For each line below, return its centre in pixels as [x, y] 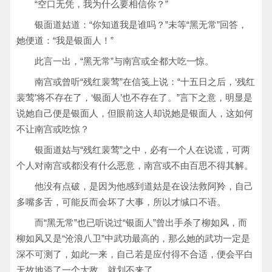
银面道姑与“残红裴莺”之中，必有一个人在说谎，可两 [142, 150]
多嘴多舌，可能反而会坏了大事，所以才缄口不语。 [121, 202]
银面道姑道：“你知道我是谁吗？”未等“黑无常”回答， [141, 25]
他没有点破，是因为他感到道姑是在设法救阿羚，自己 [144, 186]
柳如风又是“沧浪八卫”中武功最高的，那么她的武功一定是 [133, 238]
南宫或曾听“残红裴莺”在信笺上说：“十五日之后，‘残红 [145, 82]
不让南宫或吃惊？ [53, 129]
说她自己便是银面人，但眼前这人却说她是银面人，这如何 [135, 113]
